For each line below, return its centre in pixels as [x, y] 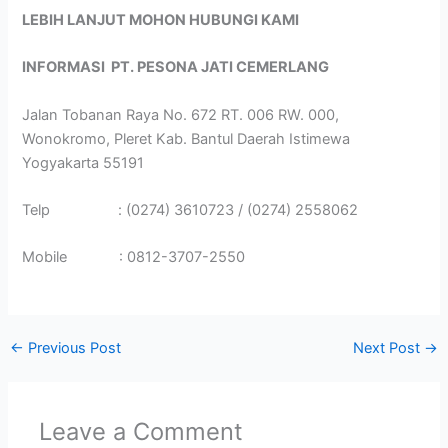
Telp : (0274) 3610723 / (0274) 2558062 [190, 210]
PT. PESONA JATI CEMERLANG [220, 67]
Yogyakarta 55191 [83, 162]
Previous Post [72, 348]
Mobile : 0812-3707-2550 [134, 257]
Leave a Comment [141, 431]
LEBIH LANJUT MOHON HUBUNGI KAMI [161, 20]
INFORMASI [67, 67]
